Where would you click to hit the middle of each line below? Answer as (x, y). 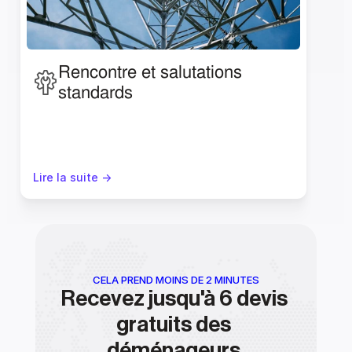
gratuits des (174, 324)
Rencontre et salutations (150, 72)
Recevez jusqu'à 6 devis (174, 299)
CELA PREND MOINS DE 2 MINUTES (176, 280)
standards (95, 92)
